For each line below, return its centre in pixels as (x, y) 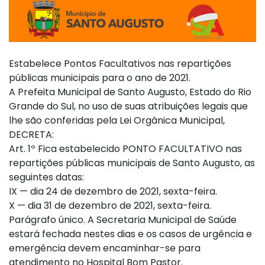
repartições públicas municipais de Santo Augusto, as (132, 163)
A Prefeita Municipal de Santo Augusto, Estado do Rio (130, 92)
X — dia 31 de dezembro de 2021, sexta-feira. (110, 205)
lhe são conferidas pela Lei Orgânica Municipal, (117, 120)
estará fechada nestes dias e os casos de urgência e (130, 234)
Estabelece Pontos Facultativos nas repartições (120, 63)
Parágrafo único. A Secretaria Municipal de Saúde (123, 219)
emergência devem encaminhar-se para (105, 248)
